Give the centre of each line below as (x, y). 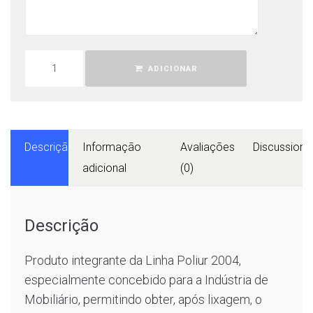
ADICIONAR (173, 68)
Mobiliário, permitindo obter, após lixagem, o (143, 299)
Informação (111, 147)
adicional (104, 168)
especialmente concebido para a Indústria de (146, 279)
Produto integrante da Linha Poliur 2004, (133, 260)
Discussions (282, 147)
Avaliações (208, 147)
